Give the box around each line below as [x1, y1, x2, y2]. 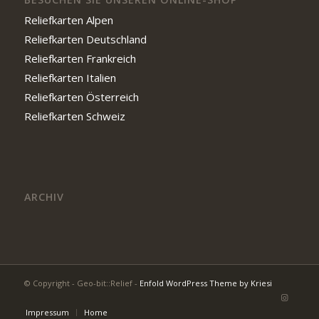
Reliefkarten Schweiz [23, 108, 125, 123]
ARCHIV [23, 189, 64, 204]
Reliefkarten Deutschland [23, 31, 147, 46]
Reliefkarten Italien [23, 70, 116, 85]
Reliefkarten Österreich [23, 89, 139, 104]
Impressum [25, 306, 69, 318]
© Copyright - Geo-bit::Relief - [23, 277, 140, 288]
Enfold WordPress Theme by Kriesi [139, 277, 272, 288]
